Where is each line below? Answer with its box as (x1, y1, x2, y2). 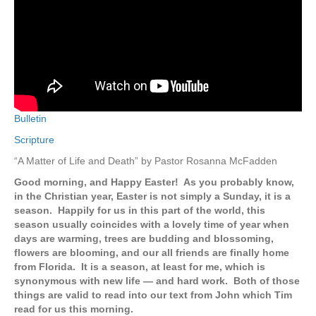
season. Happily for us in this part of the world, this (14, 205, 265, 217)
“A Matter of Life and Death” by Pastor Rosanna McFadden (14, 155, 277, 167)
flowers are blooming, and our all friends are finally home (14, 247, 289, 259)
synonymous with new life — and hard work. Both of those (14, 275, 300, 287)
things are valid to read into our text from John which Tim (14, 289, 292, 301)
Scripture (14, 134, 54, 146)
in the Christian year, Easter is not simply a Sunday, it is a (14, 190, 291, 202)
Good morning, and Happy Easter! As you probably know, (14, 176, 294, 188)
